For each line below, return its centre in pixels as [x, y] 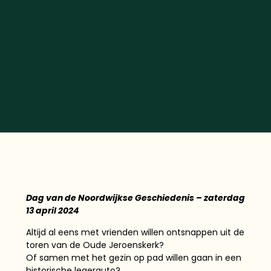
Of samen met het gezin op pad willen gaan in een [133, 257]
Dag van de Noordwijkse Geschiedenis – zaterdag [135, 198]
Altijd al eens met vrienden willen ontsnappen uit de [135, 232]
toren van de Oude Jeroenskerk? [95, 245]
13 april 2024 [52, 211]
